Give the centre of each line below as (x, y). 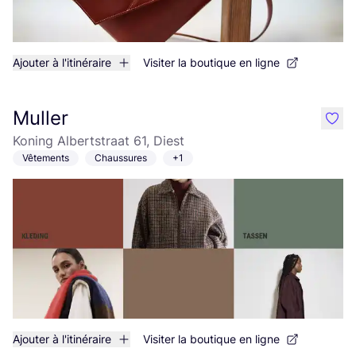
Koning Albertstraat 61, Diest (99, 141)
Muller (41, 118)
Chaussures (121, 158)
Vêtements (46, 158)
